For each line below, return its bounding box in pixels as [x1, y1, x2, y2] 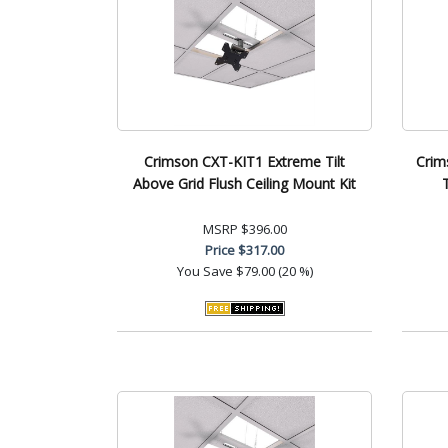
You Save [176, 261, 233, 280]
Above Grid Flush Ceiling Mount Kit [133, 173, 356, 193]
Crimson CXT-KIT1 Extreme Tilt [144, 151, 345, 171]
